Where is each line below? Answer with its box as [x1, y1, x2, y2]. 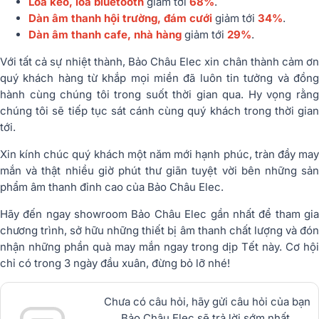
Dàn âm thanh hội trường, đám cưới [28, 11, 212, 25]
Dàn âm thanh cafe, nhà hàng [28, 27, 182, 41]
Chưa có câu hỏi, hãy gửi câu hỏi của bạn [103, 294, 310, 308]
